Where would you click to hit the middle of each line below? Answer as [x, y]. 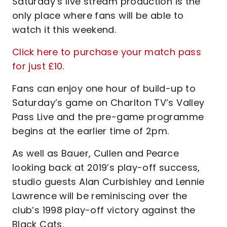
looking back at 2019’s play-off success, [106, 167]
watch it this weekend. [64, 30]
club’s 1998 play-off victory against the [104, 210]
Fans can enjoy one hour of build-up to [104, 88]
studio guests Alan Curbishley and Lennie [108, 182]
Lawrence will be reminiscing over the [100, 196]
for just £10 [37, 66]
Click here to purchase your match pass [107, 52]
